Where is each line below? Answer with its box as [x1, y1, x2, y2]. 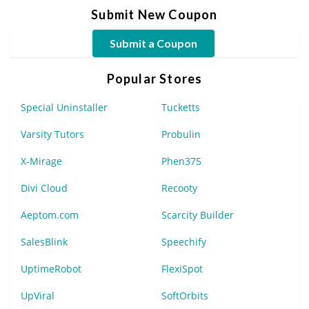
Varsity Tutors [21, 127, 84, 141]
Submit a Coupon [109, 36, 197, 50]
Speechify [161, 235, 206, 248]
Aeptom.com [21, 208, 79, 221]
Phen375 [161, 154, 201, 168]
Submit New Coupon [91, 6, 218, 22]
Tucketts [161, 100, 200, 114]
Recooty [161, 181, 197, 195]
